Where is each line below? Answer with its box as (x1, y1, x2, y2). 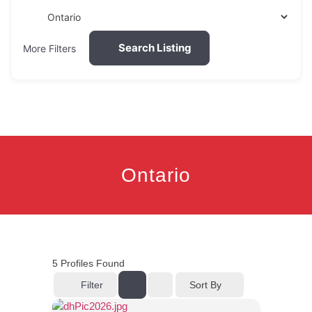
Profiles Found (58, 258, 125, 269)
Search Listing (118, 41, 192, 54)
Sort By (189, 279, 221, 290)
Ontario (121, 164, 191, 186)
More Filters (23, 42, 76, 54)
